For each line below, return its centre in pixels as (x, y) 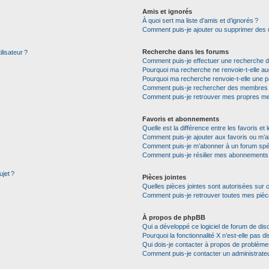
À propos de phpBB (174, 217)
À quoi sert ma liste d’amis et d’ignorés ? (200, 20)
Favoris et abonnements (180, 119)
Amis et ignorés (167, 11)
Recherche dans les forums (185, 52)
